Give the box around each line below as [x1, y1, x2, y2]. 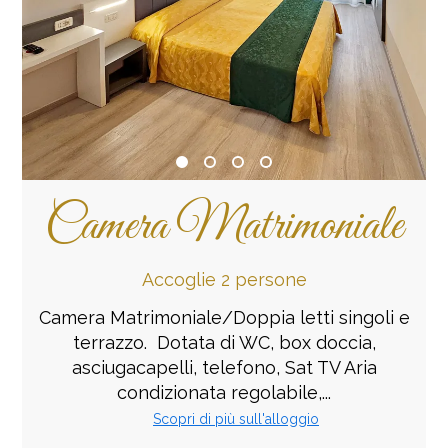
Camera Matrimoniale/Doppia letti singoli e [38, 306, 410, 328]
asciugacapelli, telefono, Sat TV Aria [71, 356, 377, 378]
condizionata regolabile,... [117, 381, 331, 403]
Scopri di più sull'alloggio [153, 410, 319, 427]
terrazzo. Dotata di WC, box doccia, [72, 331, 376, 353]
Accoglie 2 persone [141, 268, 307, 290]
